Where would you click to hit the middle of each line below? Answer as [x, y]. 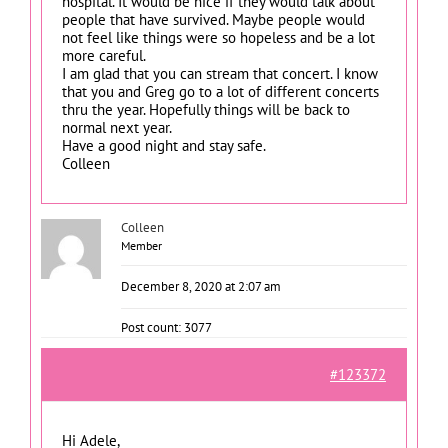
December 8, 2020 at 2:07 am [201, 286]
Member [141, 245]
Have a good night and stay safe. [164, 145]
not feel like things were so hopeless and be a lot [218, 37]
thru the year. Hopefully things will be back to [206, 109]
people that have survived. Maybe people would [213, 19]
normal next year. [117, 127]
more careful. [104, 55]
